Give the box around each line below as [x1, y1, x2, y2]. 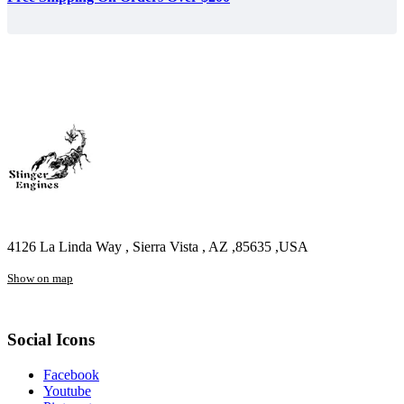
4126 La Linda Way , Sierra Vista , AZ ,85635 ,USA [7, 238, 308, 254]
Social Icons [7, 330, 95, 350]
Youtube [43, 383, 91, 399]
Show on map [7, 271, 73, 285]
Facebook [43, 367, 99, 383]
